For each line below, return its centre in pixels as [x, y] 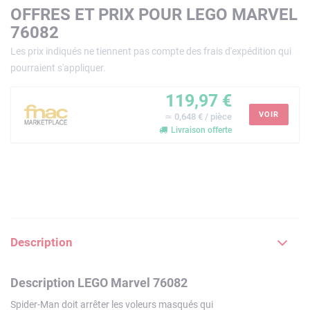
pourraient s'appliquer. [58, 67]
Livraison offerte [200, 130]
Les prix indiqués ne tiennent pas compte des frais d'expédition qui [151, 51]
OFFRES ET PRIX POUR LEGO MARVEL [154, 14]
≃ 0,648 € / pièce [198, 116]
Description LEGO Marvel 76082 [99, 282]
